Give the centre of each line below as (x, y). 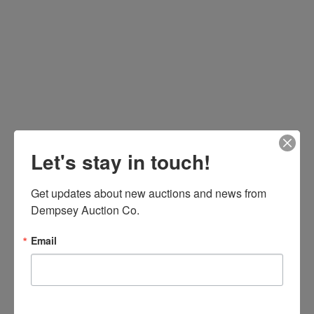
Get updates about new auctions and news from (149, 193)
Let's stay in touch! (121, 161)
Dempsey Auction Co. (85, 210)
